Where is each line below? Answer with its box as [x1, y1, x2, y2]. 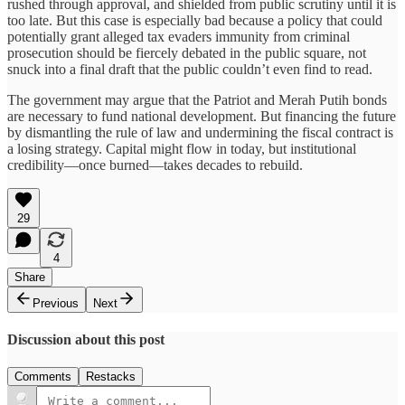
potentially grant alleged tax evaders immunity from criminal [7, 28, 350, 44]
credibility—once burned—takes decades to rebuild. [7, 156, 303, 173]
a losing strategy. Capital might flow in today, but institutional [7, 140, 356, 156]
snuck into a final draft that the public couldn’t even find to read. [7, 61, 372, 77]
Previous [33, 296, 79, 310]
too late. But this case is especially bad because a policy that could [7, 12, 382, 28]
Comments [14, 370, 71, 384]
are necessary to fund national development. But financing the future [7, 108, 396, 124]
